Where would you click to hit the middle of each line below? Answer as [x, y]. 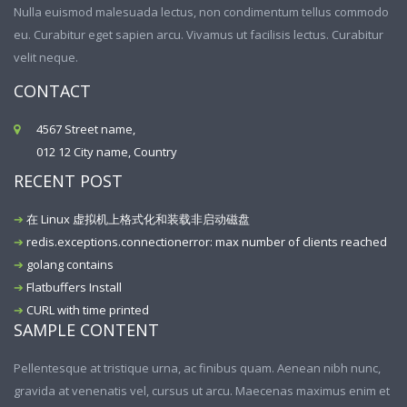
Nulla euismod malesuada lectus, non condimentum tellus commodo [201, 12]
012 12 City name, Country [107, 152]
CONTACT [52, 91]
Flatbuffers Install [74, 287]
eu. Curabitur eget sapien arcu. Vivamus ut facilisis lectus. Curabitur [199, 35]
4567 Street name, [86, 129]
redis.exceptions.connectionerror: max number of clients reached [207, 242]
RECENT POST [68, 181]
